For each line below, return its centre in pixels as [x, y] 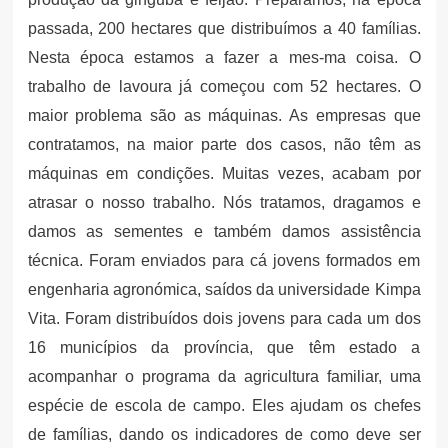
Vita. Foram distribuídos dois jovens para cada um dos [224, 318]
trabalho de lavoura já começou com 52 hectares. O [224, 86]
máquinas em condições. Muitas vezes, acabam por [224, 173]
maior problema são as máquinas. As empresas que [224, 115]
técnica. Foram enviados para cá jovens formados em [224, 260]
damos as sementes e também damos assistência [224, 231]
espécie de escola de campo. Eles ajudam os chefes [224, 405]
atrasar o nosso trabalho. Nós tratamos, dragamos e [224, 202]
